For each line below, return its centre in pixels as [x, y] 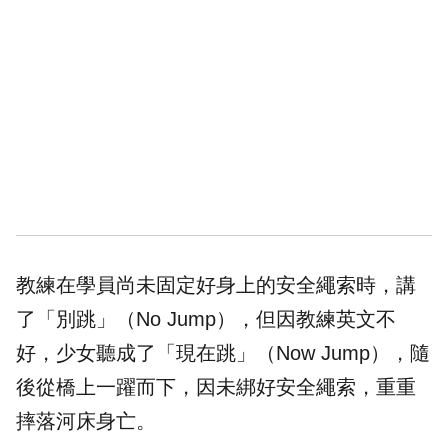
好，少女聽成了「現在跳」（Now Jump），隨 [223, 353]
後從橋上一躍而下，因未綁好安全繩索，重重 [216, 387]
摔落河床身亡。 [86, 421]
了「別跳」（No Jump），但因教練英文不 [206, 319]
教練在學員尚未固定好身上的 [146, 285]
